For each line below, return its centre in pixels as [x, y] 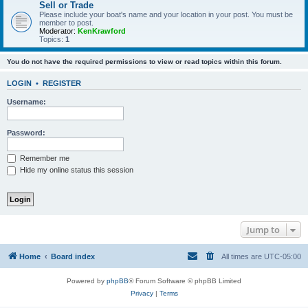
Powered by [87, 280]
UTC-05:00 [283, 256]
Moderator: [57, 31]
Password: [26, 132]
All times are [243, 256]
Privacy [142, 293]
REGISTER [62, 84]
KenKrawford [102, 31]
